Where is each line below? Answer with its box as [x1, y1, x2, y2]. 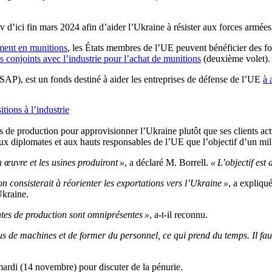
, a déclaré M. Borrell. [124, 157, 211, 168]
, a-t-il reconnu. [149, 209, 208, 220]
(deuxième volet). [201, 53, 270, 64]
